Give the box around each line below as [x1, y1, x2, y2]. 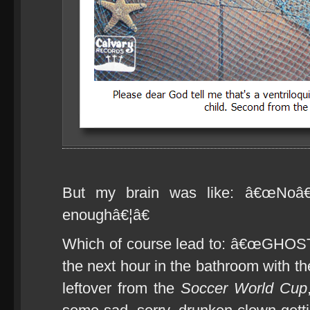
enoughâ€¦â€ [62, 206, 149, 224]
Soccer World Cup [181, 280, 307, 297]
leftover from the [62, 280, 181, 297]
